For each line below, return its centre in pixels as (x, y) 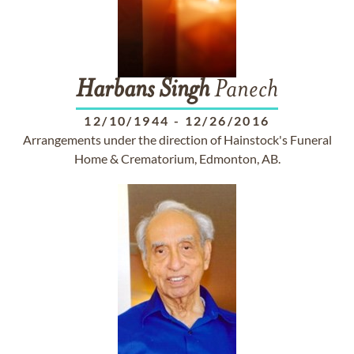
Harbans (115, 91)
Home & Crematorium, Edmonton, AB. (177, 158)
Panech (244, 91)
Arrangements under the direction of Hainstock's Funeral (177, 139)
